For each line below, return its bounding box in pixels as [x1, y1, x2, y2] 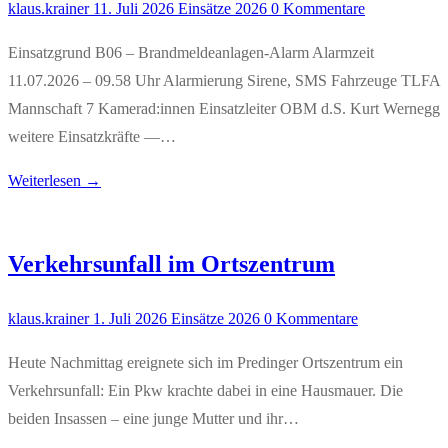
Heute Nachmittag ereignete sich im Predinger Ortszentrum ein [8, 354, 403, 372]
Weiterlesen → [8, 172, 101, 190]
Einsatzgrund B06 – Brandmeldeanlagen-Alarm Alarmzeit [8, 44, 374, 62]
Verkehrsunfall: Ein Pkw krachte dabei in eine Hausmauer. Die [8, 382, 403, 400]
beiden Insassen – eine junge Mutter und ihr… [8, 410, 299, 428]
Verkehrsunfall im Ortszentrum [8, 251, 335, 278]
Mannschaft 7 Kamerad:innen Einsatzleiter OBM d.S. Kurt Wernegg [8, 100, 440, 118]
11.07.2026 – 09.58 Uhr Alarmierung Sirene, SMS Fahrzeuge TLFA [8, 72, 440, 90]
